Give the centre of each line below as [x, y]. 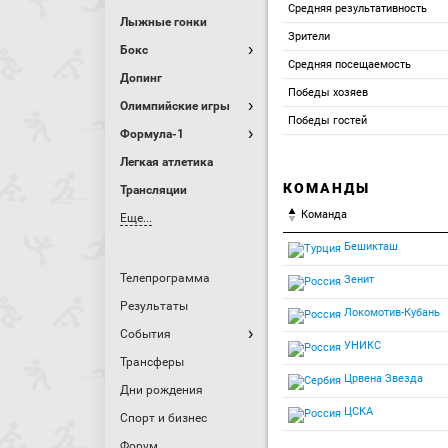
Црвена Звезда [382, 378]
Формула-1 [152, 134]
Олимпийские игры [175, 106]
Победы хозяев [328, 92]
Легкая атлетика [166, 162]
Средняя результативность [357, 8]
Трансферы [152, 362]
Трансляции [153, 190]
